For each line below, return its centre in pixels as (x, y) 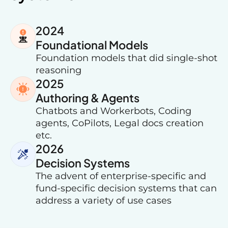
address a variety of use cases (104, 200)
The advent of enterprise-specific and (121, 176)
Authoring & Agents (88, 97)
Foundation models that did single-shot (126, 58)
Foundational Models (92, 45)
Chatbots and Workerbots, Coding (113, 111)
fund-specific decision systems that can (126, 188)
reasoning (59, 70)
